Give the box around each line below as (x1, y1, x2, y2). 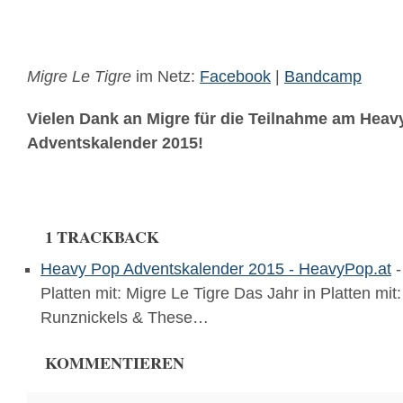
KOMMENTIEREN (45, 351, 184, 374)
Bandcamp (284, 67, 362, 85)
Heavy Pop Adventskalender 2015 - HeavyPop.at (40, 260, 391, 278)
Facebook (200, 67, 271, 85)
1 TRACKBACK (45, 225, 159, 248)
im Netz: (131, 67, 200, 85)
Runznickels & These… (40, 309, 209, 327)
